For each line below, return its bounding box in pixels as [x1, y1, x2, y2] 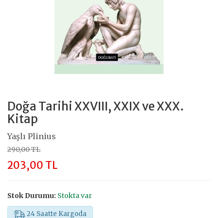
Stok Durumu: [7, 191, 56, 200]
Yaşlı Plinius [7, 131, 56, 141]
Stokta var [57, 191, 92, 200]
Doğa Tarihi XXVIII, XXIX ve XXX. [7, 98, 184, 114]
